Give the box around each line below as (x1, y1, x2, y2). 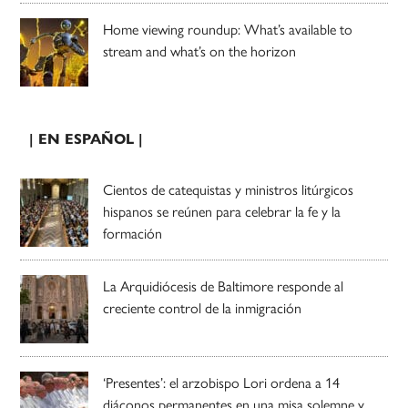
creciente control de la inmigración (103, 299, 302, 317)
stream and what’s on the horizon (103, 42, 297, 60)
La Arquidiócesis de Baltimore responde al (103, 277, 344, 295)
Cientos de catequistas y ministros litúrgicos (103, 180, 354, 199)
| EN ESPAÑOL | (29, 129, 144, 148)
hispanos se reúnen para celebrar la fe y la (103, 202, 342, 220)
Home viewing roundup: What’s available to (103, 20, 353, 38)
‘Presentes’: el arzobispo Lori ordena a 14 (103, 373, 341, 392)
